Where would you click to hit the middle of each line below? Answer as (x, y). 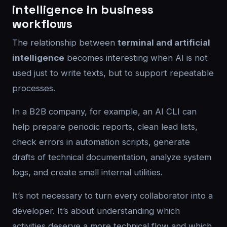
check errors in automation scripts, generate (101, 142)
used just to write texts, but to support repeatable (113, 73)
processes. (34, 88)
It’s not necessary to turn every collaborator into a (112, 196)
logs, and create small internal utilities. (87, 172)
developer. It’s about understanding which (96, 211)
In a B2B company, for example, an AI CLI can (104, 111)
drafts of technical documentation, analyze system (112, 157)
